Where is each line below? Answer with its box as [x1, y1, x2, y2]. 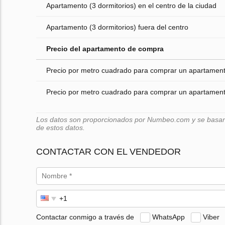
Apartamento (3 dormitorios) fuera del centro [46, 23, 188, 32]
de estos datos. [36, 124, 85, 132]
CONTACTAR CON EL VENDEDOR [36, 147, 181, 157]
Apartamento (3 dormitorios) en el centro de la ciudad [46, 2, 216, 10]
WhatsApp [152, 212, 185, 221]
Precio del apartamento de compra [46, 45, 164, 53]
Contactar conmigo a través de [36, 212, 134, 221]
